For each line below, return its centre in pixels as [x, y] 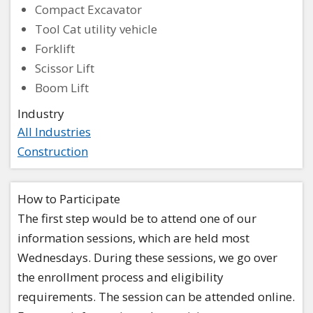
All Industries [54, 132]
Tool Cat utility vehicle [96, 29]
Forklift [55, 49]
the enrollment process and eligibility [121, 277]
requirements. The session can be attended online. [156, 297]
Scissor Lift [65, 68]
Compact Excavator [88, 10]
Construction [53, 152]
